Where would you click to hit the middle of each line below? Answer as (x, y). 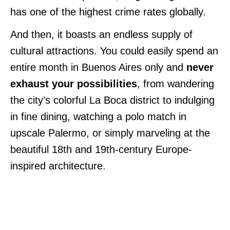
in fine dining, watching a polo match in (98, 116)
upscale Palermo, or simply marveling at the (110, 133)
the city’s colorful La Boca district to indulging (112, 100)
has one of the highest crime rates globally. (108, 12)
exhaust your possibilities (74, 83)
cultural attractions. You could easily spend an (114, 51)
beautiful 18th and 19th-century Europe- (101, 149)
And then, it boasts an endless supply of (101, 34)
